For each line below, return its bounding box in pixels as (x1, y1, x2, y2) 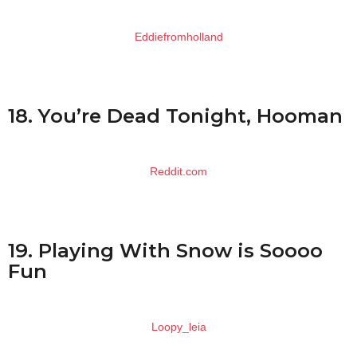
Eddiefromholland (134, 30, 223, 44)
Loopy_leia (151, 320, 206, 334)
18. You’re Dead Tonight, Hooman (8, 103, 343, 127)
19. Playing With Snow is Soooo (8, 237, 323, 262)
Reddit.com (150, 165, 207, 178)
